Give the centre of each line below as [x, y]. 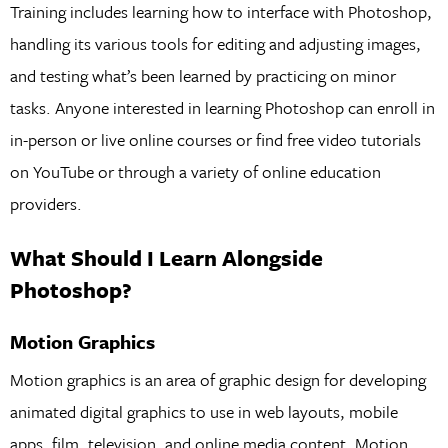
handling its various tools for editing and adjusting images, [215, 44]
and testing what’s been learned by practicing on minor [202, 76]
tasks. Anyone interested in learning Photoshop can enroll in [222, 108]
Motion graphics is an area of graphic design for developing [217, 379]
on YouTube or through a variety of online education [195, 172]
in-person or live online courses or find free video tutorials [215, 140]
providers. [45, 204]
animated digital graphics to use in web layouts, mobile [203, 411]
